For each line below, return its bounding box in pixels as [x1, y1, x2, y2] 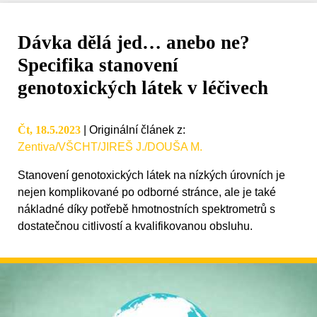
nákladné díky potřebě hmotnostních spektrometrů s [18, 203, 275, 216]
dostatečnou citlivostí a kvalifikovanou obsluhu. [18, 220, 253, 233]
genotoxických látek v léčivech [18, 77, 268, 99]
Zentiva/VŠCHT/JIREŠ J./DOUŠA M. [18, 141, 202, 154]
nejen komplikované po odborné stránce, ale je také [18, 186, 276, 199]
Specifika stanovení [18, 54, 178, 76]
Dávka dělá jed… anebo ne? [18, 32, 250, 54]
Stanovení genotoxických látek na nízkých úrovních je [18, 169, 285, 182]
